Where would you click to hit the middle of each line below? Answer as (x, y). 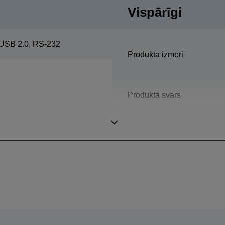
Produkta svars (154, 95)
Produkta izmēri (155, 55)
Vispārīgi (155, 12)
